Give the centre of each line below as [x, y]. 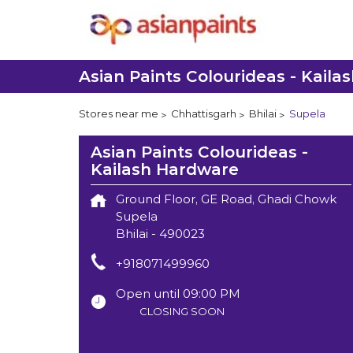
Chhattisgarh [203, 114]
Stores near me [118, 114]
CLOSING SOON [182, 311]
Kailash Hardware [164, 169]
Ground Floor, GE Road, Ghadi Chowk [226, 199]
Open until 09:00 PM [178, 293]
